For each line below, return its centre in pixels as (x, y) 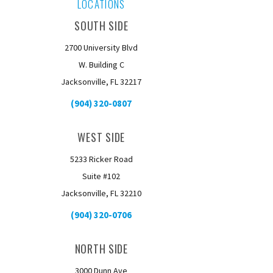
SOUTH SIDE (101, 26)
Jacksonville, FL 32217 (101, 82)
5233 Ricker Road (101, 159)
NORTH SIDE (101, 249)
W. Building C (101, 65)
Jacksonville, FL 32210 (101, 193)
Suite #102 (101, 176)
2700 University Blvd (101, 48)
